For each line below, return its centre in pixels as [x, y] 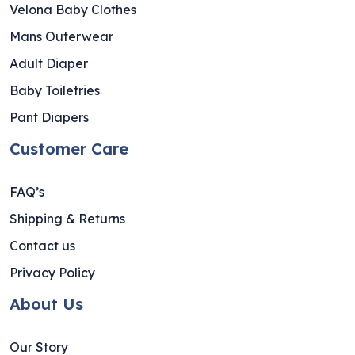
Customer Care [69, 148]
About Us [46, 303]
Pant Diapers [49, 117]
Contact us [42, 245]
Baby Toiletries [55, 90]
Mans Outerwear [61, 36]
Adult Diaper [49, 63]
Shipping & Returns [67, 218]
